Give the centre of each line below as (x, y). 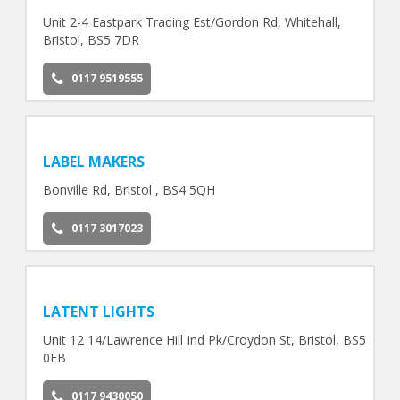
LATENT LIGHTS (98, 311)
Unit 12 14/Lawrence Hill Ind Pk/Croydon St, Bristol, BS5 (204, 339)
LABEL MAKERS (93, 162)
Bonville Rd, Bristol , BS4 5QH (129, 190)
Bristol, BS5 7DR (91, 40)
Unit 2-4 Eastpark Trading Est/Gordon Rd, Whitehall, (192, 22)
